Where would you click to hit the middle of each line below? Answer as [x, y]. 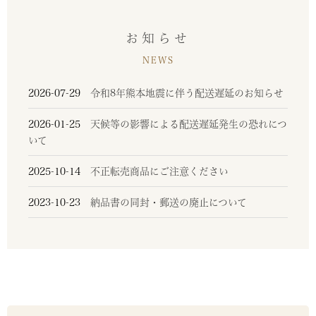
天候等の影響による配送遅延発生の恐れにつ [184, 124]
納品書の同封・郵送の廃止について [164, 202]
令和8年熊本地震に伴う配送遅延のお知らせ [182, 93]
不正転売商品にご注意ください [154, 171]
